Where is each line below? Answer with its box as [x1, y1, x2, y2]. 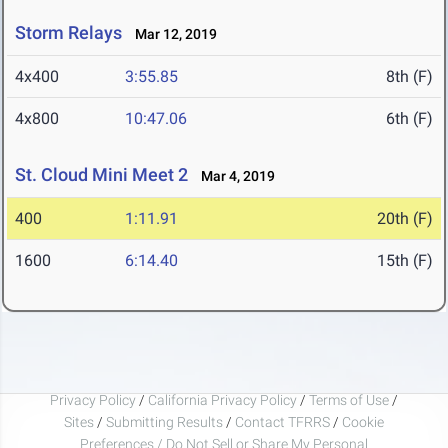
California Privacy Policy [148, 391, 297, 408]
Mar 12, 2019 [126, 26, 217, 43]
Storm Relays [15, 22, 122, 44]
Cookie [342, 413, 384, 430]
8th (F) [386, 67, 433, 87]
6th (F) [386, 109, 433, 129]
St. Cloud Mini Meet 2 [15, 164, 188, 186]
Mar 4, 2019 [192, 168, 275, 185]
